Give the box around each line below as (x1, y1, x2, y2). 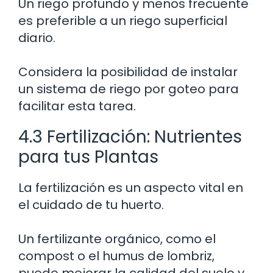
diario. (18, 29, 55, 46)
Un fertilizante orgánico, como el (18, 230, 216, 247)
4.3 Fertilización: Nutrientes (18, 124, 242, 149)
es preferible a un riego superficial (18, 12, 227, 29)
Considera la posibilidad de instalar (18, 63, 238, 80)
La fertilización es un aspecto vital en (18, 179, 243, 196)
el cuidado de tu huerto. (18, 196, 164, 213)
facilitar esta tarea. (18, 97, 136, 115)
